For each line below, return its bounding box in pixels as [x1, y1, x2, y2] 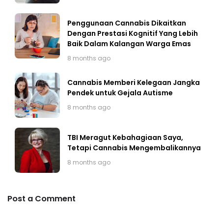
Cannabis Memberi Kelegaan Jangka [67, 77, 200, 87]
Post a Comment [7, 192, 76, 204]
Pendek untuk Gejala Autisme [67, 87, 173, 98]
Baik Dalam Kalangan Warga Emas [67, 38, 191, 49]
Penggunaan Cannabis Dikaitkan [67, 18, 186, 28]
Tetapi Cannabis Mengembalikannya [67, 142, 201, 153]
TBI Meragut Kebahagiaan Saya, [67, 132, 183, 142]
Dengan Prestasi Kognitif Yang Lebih [67, 28, 198, 38]
